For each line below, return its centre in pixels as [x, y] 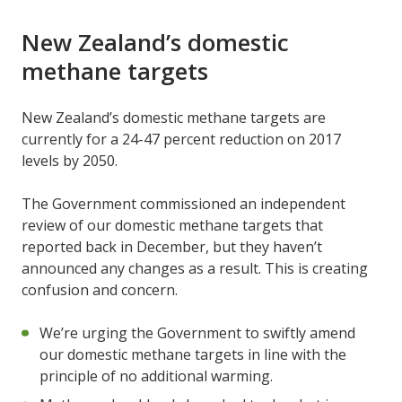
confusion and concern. [100, 289]
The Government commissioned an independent [184, 203]
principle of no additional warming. [156, 376]
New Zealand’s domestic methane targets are [174, 117]
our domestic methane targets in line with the [193, 354]
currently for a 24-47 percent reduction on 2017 [181, 139]
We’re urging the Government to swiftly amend [197, 332]
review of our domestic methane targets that [172, 225]
